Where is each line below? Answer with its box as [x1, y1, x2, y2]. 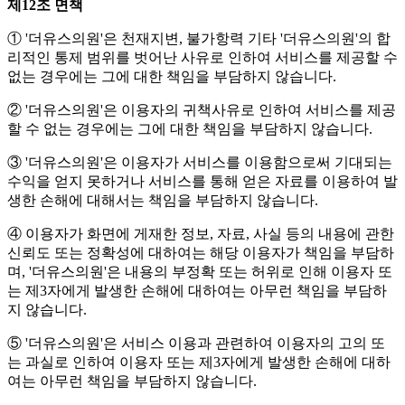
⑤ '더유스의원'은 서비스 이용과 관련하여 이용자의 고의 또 [7, 335, 385, 352]
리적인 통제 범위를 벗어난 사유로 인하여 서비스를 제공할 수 [7, 50, 398, 66]
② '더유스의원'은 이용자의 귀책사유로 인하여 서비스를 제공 [7, 102, 396, 118]
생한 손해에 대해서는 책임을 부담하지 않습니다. [7, 193, 318, 209]
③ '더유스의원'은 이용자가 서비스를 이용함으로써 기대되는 [7, 155, 392, 171]
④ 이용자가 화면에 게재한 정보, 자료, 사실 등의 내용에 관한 [7, 226, 394, 242]
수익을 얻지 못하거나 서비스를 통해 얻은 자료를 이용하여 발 [7, 174, 398, 190]
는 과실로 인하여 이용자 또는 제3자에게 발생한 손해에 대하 [7, 354, 391, 371]
